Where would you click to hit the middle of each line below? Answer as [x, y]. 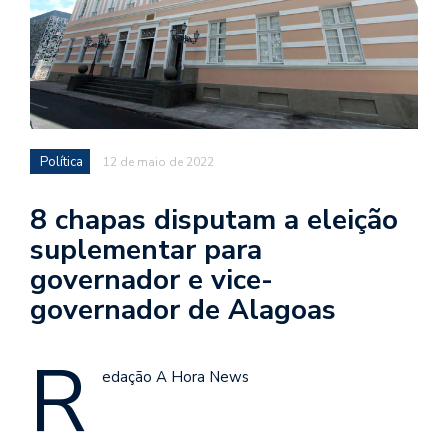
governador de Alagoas [183, 310]
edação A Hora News [175, 377]
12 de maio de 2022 [158, 162]
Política [61, 162]
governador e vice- [151, 280]
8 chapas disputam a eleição [214, 220]
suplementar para [146, 250]
